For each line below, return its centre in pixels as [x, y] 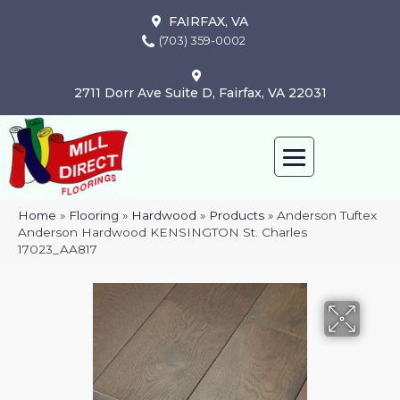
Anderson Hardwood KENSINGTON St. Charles [162, 233]
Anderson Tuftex [327, 216]
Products [237, 216]
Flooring [94, 216]
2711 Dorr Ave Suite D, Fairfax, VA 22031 [200, 92]
